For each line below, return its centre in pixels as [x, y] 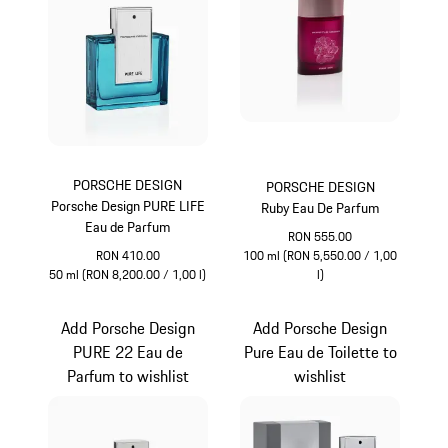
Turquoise [159, 294]
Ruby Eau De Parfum [320, 207]
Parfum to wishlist [127, 376]
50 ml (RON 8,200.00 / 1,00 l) [128, 274]
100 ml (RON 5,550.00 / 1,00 [320, 255]
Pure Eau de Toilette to [320, 352]
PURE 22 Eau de [127, 352]
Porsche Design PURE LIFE [127, 205]
